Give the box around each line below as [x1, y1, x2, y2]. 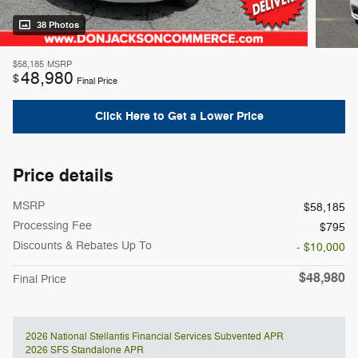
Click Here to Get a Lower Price [94, 109, 264, 125]
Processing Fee [13, 218, 92, 233]
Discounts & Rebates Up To [13, 238, 152, 253]
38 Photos [37, 20, 79, 31]
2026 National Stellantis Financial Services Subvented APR [26, 329, 284, 343]
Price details [13, 164, 113, 187]
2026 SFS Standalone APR [26, 343, 144, 356]
